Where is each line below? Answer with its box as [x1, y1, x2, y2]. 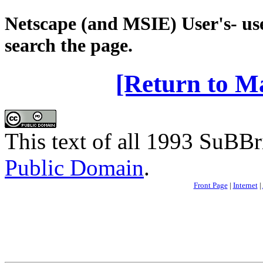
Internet [232, 180, 258, 190]
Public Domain [5, 154, 144, 180]
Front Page [193, 180, 228, 190]
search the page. [5, 34, 133, 56]
